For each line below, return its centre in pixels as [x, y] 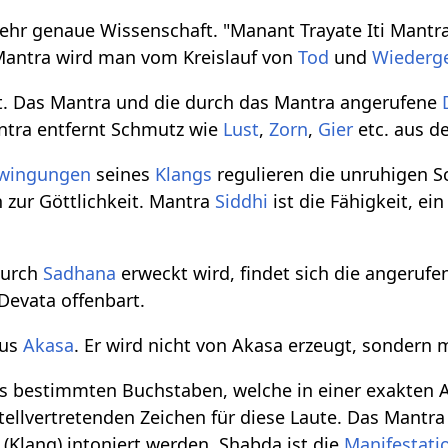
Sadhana [80, 273]
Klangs [184, 174]
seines [123, 174]
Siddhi [242, 201]
